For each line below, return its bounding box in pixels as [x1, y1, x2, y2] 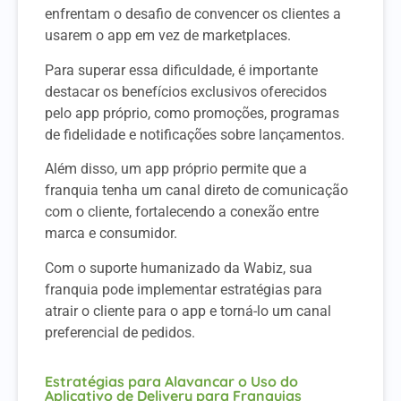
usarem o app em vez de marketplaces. [45, 27, 294, 45]
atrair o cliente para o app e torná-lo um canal [45, 302, 331, 320]
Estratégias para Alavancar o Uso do [45, 371, 298, 390]
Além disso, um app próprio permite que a [45, 160, 307, 178]
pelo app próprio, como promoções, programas [45, 104, 339, 122]
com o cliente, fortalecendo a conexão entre [45, 203, 319, 221]
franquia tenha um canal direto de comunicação [45, 182, 348, 200]
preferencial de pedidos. [45, 323, 195, 341]
